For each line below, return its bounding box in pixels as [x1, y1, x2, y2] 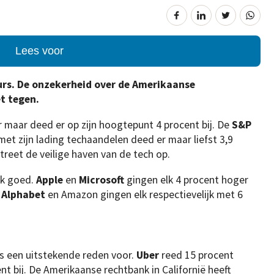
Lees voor [15, 44, 64, 57]
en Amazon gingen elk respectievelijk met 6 [48, 187, 243, 201]
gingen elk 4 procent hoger [127, 172, 248, 187]
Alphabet [1, 187, 48, 201]
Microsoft [79, 172, 127, 187]
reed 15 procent [161, 248, 234, 262]
